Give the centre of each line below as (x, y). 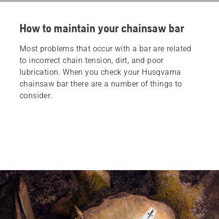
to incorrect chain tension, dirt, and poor (92, 60)
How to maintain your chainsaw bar (102, 28)
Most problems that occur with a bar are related (106, 48)
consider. (36, 95)
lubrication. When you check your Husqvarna (100, 72)
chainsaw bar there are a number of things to (101, 84)
